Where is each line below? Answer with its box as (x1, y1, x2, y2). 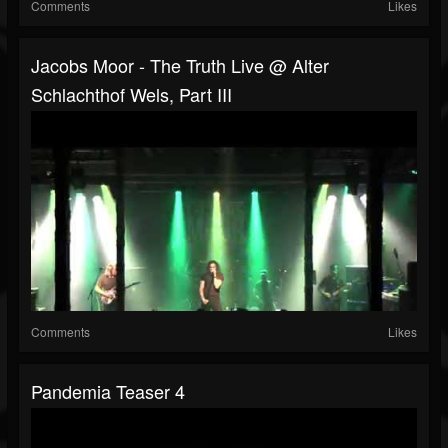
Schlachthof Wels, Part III (31, 81, 232, 108)
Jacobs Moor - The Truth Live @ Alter (31, 52, 329, 79)
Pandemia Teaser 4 (31, 378, 185, 405)
